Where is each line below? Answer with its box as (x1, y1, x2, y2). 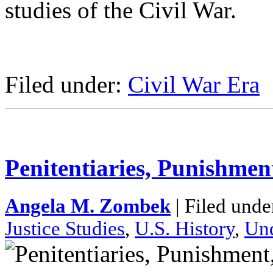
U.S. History (135, 217, 235, 239)
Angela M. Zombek (5, 194, 171, 217)
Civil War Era (128, 71, 260, 98)
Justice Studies (5, 217, 125, 239)
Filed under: (5, 71, 128, 98)
